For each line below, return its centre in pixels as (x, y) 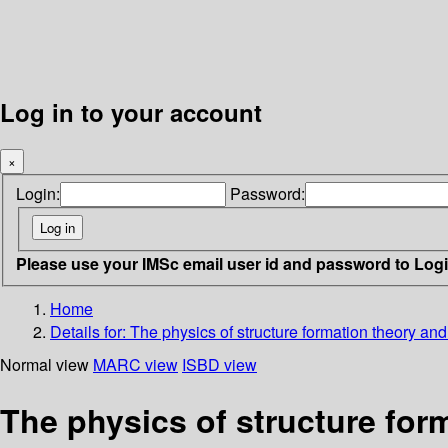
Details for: (90, 331)
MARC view (135, 364)
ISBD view (219, 364)
